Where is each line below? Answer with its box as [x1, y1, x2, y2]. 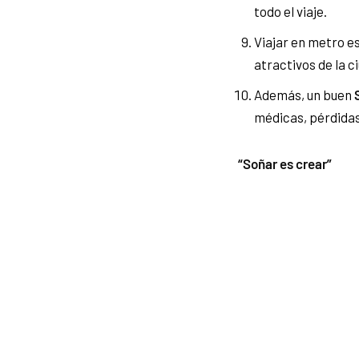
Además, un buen [254, 87, 352, 103]
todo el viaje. [254, 3, 327, 19]
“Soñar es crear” [238, 155, 332, 171]
